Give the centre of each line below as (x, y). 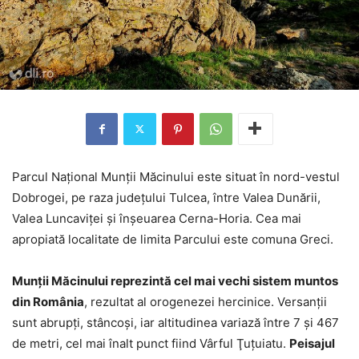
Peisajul (312, 343)
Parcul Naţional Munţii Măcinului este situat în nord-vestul (176, 176)
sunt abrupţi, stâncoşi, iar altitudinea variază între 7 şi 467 (175, 322)
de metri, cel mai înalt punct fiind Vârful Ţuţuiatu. (151, 343)
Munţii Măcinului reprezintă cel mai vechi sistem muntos (175, 280)
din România (48, 301)
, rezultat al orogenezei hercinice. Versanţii (206, 301)
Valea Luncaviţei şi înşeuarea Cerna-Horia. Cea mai (157, 218)
